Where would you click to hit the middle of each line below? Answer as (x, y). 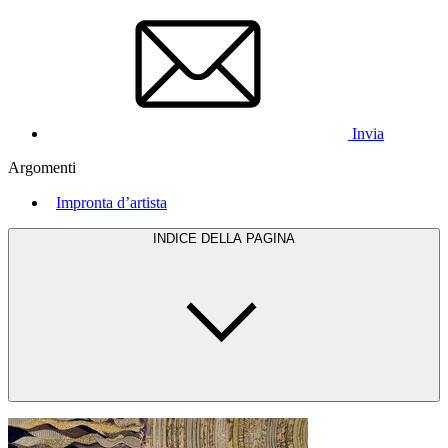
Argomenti (42, 167)
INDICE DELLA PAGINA (224, 238)
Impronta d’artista (111, 202)
